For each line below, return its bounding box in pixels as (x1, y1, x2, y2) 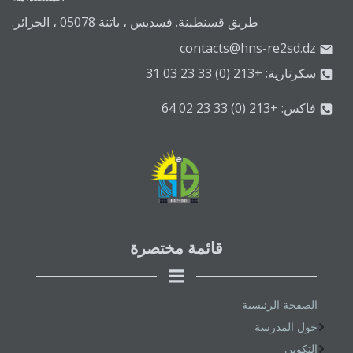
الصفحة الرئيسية (242, 297, 318, 313)
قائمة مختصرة (130, 237, 223, 259)
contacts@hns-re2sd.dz (180, 39, 316, 58)
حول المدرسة (255, 319, 318, 335)
